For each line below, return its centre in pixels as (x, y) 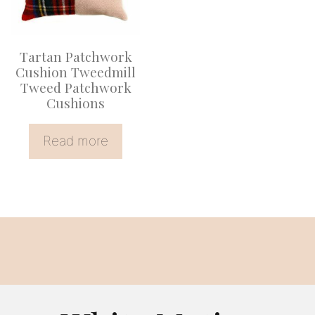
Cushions (76, 103)
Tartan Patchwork (76, 56)
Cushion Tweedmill (76, 72)
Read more (76, 141)
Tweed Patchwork (76, 87)
